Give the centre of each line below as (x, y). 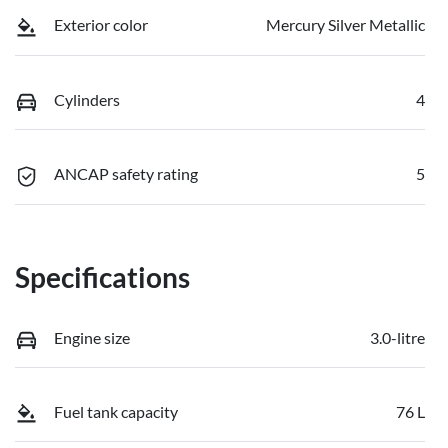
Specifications (102, 276)
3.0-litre (397, 337)
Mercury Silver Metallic (345, 25)
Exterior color (101, 25)
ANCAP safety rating (126, 174)
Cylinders (87, 99)
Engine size (92, 337)
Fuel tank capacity (116, 412)
